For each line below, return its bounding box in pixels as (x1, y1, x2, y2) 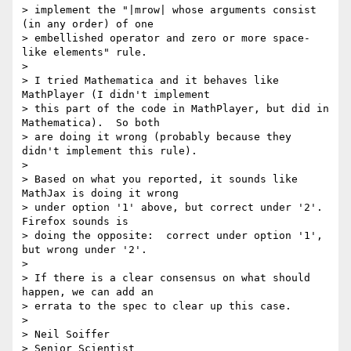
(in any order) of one (22, 18, 160, 31)
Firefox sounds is (22, 215, 135, 228)
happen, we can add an (22, 286, 160, 299)
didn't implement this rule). (22, 145, 197, 157)
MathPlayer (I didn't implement (22, 89, 216, 101)
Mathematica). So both (22, 117, 166, 129)
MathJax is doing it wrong (22, 187, 185, 200)
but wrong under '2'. (22, 244, 147, 256)
